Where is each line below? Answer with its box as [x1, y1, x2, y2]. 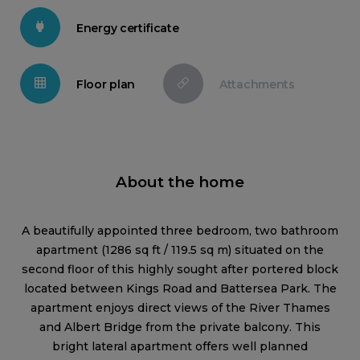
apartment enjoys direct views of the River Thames [30, 301, 330, 315]
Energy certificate [76, 21, 179, 35]
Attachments [219, 77, 295, 92]
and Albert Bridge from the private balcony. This [39, 320, 321, 334]
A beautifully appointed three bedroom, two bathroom [22, 223, 338, 238]
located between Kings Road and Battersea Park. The [23, 281, 337, 296]
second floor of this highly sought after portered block [22, 262, 338, 276]
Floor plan [76, 77, 135, 92]
